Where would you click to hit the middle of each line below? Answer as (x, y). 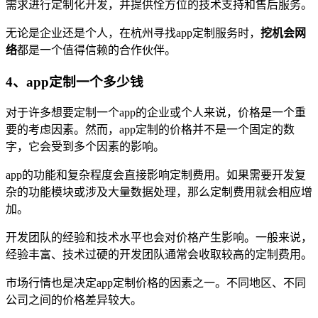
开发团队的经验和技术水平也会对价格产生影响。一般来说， (159, 238)
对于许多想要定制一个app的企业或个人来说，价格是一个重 (156, 113)
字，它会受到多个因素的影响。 (85, 147)
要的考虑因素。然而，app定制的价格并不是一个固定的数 (150, 130)
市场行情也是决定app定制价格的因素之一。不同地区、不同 (156, 283)
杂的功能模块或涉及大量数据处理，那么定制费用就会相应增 (159, 192)
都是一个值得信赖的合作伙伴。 (97, 50)
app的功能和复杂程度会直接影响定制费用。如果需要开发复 (156, 175)
